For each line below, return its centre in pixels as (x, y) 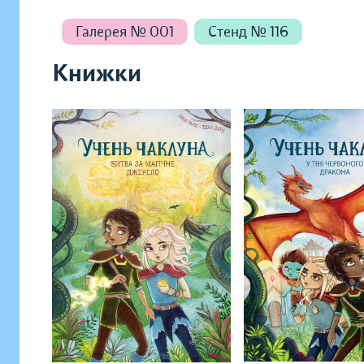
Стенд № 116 (248, 32)
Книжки (97, 74)
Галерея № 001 (125, 32)
